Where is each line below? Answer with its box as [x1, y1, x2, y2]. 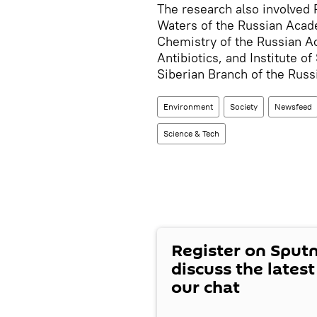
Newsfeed [275, 101, 312, 112]
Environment [163, 101, 213, 112]
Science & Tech [163, 128, 219, 139]
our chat [171, 275, 240, 300]
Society [230, 101, 258, 112]
